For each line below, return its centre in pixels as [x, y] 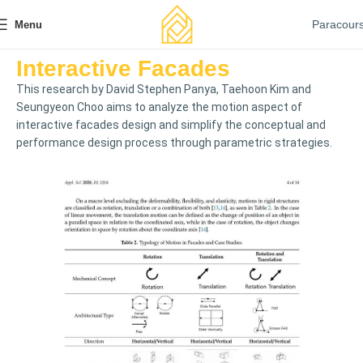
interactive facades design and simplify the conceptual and [171, 125]
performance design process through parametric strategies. [174, 143]
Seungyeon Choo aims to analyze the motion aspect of [159, 107]
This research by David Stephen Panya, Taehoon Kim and [164, 89]
